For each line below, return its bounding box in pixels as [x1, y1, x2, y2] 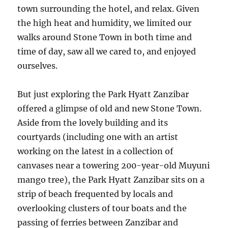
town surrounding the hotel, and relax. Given [17, 3, 200, 14]
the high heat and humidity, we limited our [17, 17, 192, 28]
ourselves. [17, 60, 58, 71]
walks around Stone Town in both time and [17, 32, 192, 42]
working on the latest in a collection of [17, 146, 174, 156]
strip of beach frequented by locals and [17, 188, 174, 199]
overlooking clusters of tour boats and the [17, 203, 187, 213]
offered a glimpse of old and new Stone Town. [17, 103, 202, 113]
